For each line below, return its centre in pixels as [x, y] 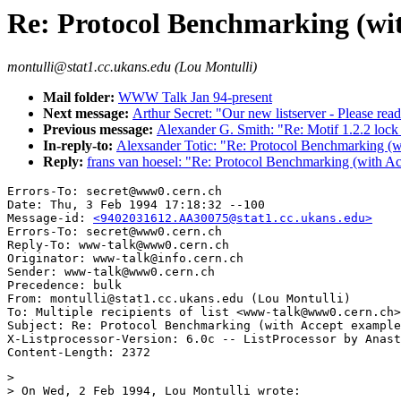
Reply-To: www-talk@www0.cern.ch [118, 245]
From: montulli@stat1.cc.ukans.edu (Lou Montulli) [179, 299]
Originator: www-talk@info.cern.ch [125, 259]
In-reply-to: [80, 146]
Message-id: [50, 218]
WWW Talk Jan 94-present [195, 98]
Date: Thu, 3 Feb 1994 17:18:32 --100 [136, 205]
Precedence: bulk [64, 286]
